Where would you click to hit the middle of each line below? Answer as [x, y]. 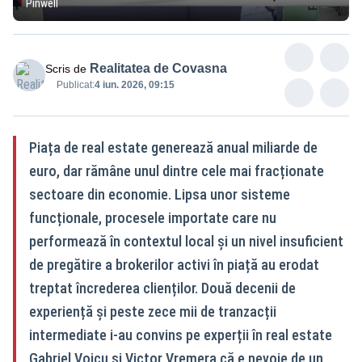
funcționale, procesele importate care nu [153, 217]
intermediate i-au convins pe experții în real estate [181, 335]
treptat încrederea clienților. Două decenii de [162, 288]
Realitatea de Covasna [158, 68]
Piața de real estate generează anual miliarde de [173, 147]
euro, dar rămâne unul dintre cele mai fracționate [177, 170]
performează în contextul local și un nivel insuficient [186, 241]
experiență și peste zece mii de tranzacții [153, 311]
